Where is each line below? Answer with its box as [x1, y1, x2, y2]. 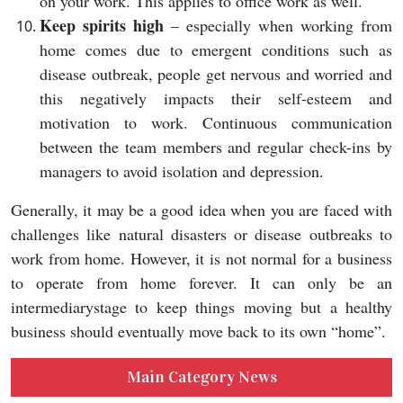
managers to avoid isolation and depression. [40, 160, 324, 183]
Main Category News [126, 367, 277, 388]
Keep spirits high [40, 13, 164, 38]
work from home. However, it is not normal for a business [11, 247, 392, 270]
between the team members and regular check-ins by [40, 136, 392, 158]
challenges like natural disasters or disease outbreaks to [11, 223, 392, 246]
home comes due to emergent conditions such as [40, 39, 392, 61]
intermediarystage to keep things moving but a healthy [11, 296, 392, 318]
